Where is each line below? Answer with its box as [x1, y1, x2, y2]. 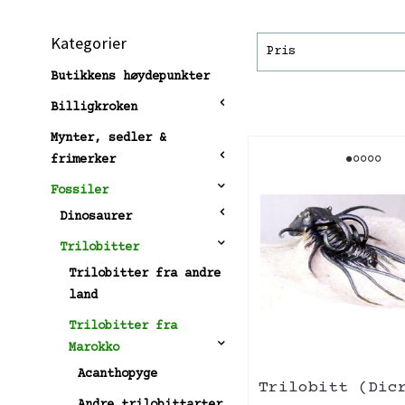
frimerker [51, 152, 116, 167]
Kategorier [51, 32, 127, 53]
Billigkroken [51, 99, 137, 115]
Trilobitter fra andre [69, 266, 221, 281]
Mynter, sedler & [51, 130, 166, 146]
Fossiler [51, 183, 108, 198]
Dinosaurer [60, 209, 132, 224]
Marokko [69, 340, 119, 355]
